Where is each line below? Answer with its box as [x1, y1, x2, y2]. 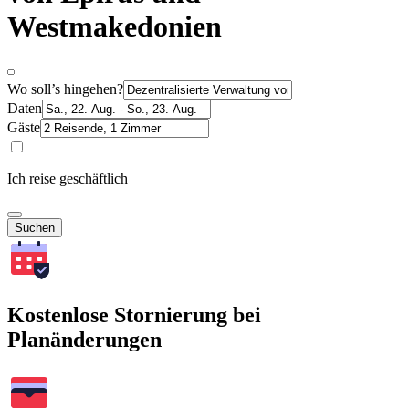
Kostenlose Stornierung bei [7, 302, 261, 327]
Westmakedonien [7, 10, 222, 44]
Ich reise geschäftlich [7, 170, 128, 186]
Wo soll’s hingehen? [7, 80, 123, 97]
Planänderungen [7, 327, 162, 351]
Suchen [15, 220, 55, 235]
